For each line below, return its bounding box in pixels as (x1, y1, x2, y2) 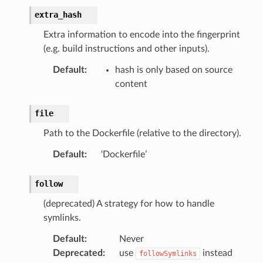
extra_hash (34, 9, 82, 19)
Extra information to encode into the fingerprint (43, 29, 240, 39)
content (114, 79, 147, 89)
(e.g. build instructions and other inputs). (43, 43, 210, 53)
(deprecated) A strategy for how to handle (43, 198, 214, 208)
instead (200, 248, 232, 258)
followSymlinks (139, 249, 197, 258)
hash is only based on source (114, 65, 232, 75)
